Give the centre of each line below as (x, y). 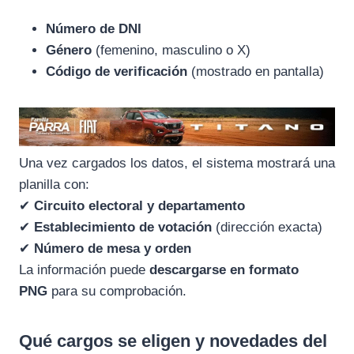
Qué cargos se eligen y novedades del (173, 341)
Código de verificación (117, 71)
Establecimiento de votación (123, 228)
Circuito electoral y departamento (139, 206)
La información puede (84, 270)
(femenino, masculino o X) (171, 50)
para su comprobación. (117, 292)
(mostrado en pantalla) (256, 71)
